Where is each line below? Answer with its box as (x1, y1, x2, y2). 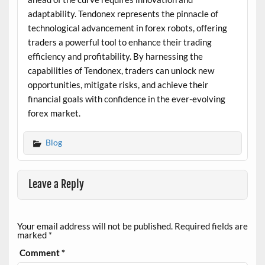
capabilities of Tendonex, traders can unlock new (27, 64, 214, 76)
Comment (20, 247, 62, 258)
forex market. (27, 107, 80, 118)
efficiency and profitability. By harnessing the (27, 50, 203, 62)
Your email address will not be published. (17, 221, 173, 232)
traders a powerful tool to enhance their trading (27, 36, 212, 47)
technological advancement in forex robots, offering (27, 22, 227, 33)
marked (17, 230, 49, 241)
